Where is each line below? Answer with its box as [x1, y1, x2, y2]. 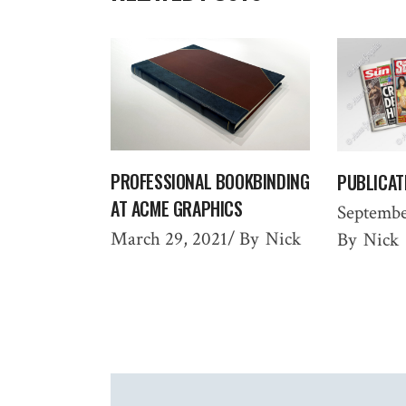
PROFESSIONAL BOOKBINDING [111, 168, 310, 196]
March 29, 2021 [111, 227, 227, 252]
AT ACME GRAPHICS [111, 195, 243, 223]
